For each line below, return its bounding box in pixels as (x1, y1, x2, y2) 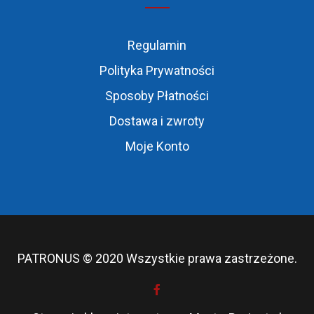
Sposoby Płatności (105, 88, 209, 104)
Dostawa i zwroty (109, 114, 205, 129)
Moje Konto (125, 139, 189, 154)
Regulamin (128, 38, 186, 53)
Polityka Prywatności (100, 63, 214, 78)
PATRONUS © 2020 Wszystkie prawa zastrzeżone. (17, 251, 297, 266)
